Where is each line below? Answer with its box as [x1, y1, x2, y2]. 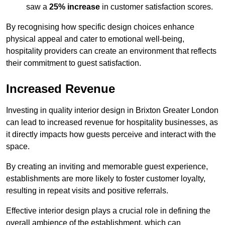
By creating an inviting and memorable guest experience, [6, 162, 208, 171]
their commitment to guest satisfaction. [6, 59, 141, 68]
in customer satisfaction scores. [100, 3, 213, 12]
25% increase [49, 3, 100, 12]
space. [6, 142, 32, 151]
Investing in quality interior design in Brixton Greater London [6, 106, 218, 115]
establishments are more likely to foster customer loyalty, [6, 174, 205, 183]
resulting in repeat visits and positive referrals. [6, 186, 168, 195]
